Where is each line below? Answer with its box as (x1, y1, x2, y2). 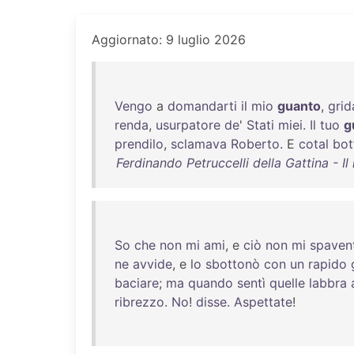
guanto (277, 98, 321, 114)
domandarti (168, 98, 237, 114)
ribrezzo (115, 294, 164, 310)
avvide (133, 256, 172, 272)
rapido (308, 256, 347, 272)
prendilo (115, 136, 164, 152)
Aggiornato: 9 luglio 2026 (92, 32, 246, 47)
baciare (115, 275, 159, 291)
